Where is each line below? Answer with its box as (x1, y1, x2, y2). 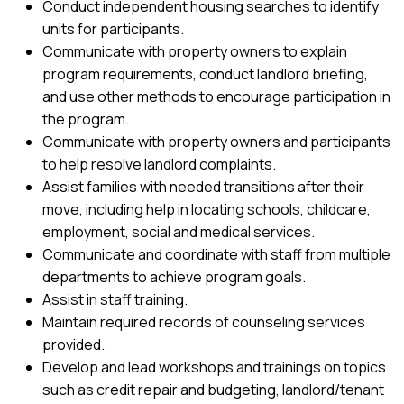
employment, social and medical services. (42, 222, 315, 242)
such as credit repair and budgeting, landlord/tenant (42, 380, 384, 399)
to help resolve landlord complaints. (42, 154, 276, 174)
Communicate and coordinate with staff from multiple (42, 244, 390, 264)
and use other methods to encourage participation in (42, 87, 390, 106)
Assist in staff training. (42, 289, 188, 309)
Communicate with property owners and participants (42, 132, 390, 151)
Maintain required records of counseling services (42, 312, 365, 332)
